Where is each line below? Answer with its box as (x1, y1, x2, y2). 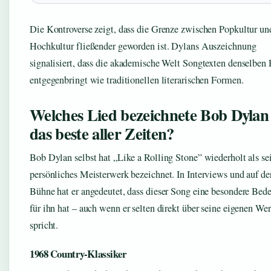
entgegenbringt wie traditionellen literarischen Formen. (30, 73, 244, 87)
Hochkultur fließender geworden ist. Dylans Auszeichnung (30, 39, 256, 53)
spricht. (30, 218, 59, 232)
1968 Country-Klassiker (30, 246, 127, 261)
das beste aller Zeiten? (30, 122, 174, 145)
